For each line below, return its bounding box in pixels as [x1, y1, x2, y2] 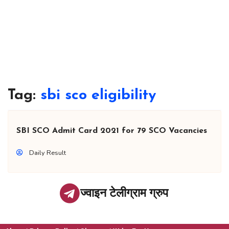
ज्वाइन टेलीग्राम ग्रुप [80, 186, 168, 200]
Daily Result [29, 148, 66, 158]
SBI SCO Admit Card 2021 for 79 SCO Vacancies [16, 127, 207, 135]
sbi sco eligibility [40, 88, 156, 103]
